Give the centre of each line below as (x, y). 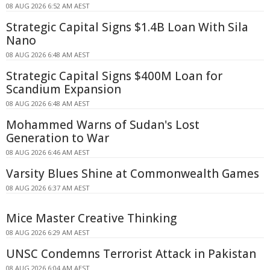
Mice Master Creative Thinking (91, 218)
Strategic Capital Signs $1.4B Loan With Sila (127, 27)
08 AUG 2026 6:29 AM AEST (48, 232)
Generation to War (58, 138)
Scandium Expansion (64, 89)
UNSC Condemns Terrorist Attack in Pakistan (131, 253)
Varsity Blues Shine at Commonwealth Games (133, 173)
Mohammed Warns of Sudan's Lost (103, 124)
